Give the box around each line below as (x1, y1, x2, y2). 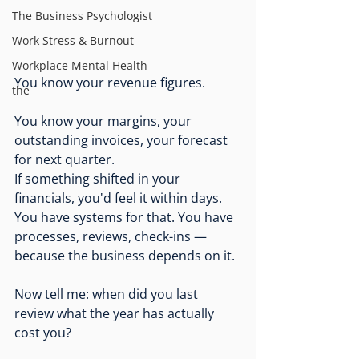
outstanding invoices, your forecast (14, 131, 231, 150)
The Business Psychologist (12, 8, 152, 23)
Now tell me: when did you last (14, 285, 201, 304)
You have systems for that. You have (14, 208, 236, 227)
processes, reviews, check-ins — (14, 228, 210, 246)
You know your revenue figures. (14, 74, 205, 92)
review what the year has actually (14, 305, 217, 323)
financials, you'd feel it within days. (14, 189, 225, 208)
